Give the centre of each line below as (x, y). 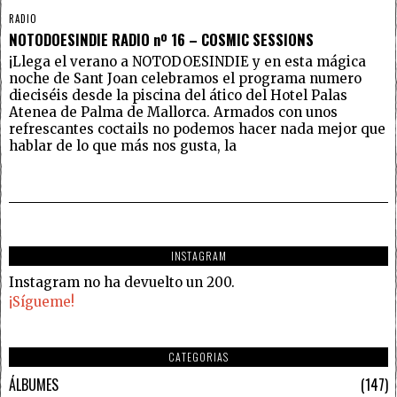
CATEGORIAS (198, 357)
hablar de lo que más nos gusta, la (123, 146)
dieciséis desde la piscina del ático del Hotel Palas (178, 95)
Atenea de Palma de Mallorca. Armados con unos (173, 112)
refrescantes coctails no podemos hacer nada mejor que (197, 129)
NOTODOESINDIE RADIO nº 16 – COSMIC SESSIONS (161, 39)
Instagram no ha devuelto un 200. (122, 282)
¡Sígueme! (42, 302)
